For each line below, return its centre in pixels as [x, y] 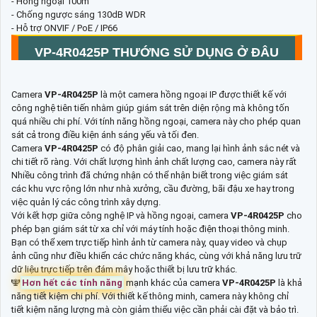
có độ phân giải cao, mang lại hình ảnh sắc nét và [200, 148]
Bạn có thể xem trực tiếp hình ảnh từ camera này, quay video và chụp [149, 242]
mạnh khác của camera [173, 282]
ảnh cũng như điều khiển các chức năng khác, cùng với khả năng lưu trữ [156, 255]
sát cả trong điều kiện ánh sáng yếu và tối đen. [105, 134]
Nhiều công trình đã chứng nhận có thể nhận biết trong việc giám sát [150, 175]
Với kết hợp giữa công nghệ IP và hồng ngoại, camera [121, 215]
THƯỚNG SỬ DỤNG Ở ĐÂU [196, 52]
